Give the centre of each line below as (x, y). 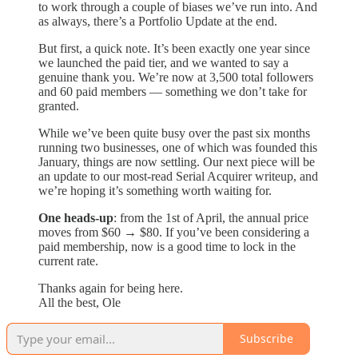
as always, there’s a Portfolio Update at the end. (158, 21)
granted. (59, 105)
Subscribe (267, 339)
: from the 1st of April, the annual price (211, 217)
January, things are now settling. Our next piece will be (177, 161)
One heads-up (76, 217)
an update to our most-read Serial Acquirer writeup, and (178, 176)
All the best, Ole (80, 302)
